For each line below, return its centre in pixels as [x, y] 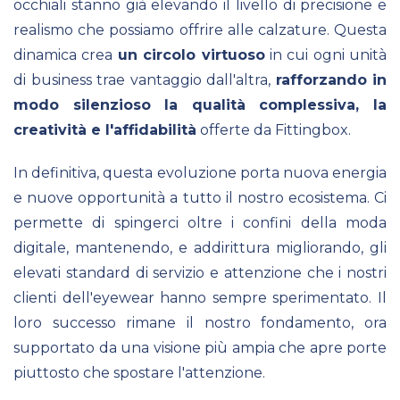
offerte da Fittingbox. [274, 129]
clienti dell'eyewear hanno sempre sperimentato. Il [200, 297]
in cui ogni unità [325, 54]
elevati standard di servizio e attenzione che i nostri [200, 272]
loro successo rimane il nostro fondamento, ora [200, 322]
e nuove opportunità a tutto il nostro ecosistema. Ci [200, 197]
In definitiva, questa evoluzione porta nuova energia [200, 172]
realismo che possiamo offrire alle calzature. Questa [200, 29]
